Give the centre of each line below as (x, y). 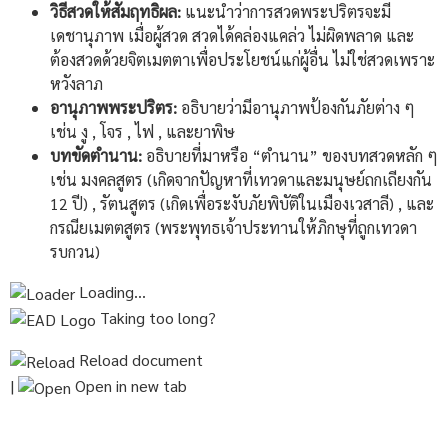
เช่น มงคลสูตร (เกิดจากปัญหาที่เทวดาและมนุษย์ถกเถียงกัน (241, 179)
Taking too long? (158, 317)
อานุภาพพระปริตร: (113, 107)
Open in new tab (129, 385)
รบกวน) (75, 251)
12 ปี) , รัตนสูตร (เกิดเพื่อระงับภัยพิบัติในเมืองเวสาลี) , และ (242, 203)
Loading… (112, 291)
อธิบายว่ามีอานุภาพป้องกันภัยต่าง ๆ (296, 107)
